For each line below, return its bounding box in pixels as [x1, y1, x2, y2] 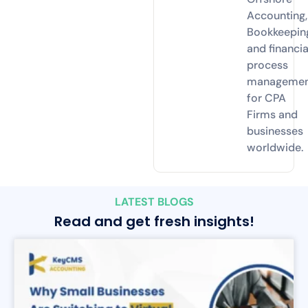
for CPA [247, 91, 287, 106]
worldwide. [247, 140, 304, 155]
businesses [247, 124, 304, 139]
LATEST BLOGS [114, 194, 194, 209]
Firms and [247, 107, 298, 122]
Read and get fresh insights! [54, 211, 254, 231]
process [247, 58, 289, 73]
